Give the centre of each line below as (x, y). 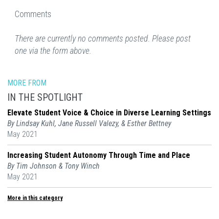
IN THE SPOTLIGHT (45, 97)
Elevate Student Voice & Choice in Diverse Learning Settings (109, 113)
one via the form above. (53, 51)
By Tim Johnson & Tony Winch (54, 166)
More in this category (35, 198)
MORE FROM (27, 83)
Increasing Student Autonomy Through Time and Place (99, 155)
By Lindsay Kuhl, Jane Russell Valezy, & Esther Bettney (89, 123)
